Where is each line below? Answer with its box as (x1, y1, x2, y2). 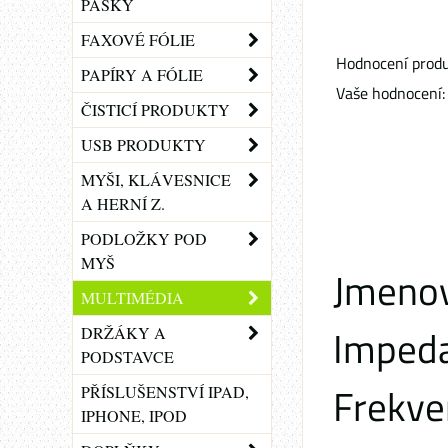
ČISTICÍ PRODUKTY (81, 99, 230, 120)
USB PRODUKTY (81, 134, 206, 155)
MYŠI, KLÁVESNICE (81, 169, 231, 190)
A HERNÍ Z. (81, 193, 165, 214)
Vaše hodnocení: (336, 81, 445, 105)
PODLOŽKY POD (81, 228, 207, 249)
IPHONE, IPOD (81, 405, 187, 426)
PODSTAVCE (81, 346, 174, 367)
